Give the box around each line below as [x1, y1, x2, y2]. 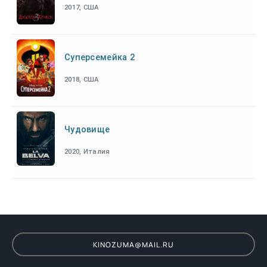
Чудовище [64, 125, 110, 135]
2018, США [64, 76, 99, 83]
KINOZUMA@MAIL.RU [93, 239, 174, 250]
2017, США [64, 4, 99, 11]
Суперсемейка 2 [64, 52, 135, 63]
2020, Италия [64, 148, 110, 156]
